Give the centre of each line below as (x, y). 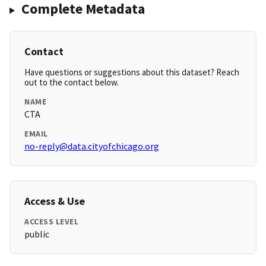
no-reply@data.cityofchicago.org (92, 146)
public (37, 234)
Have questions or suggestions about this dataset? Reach (132, 72)
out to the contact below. (72, 83)
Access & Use (55, 201)
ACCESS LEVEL (51, 222)
